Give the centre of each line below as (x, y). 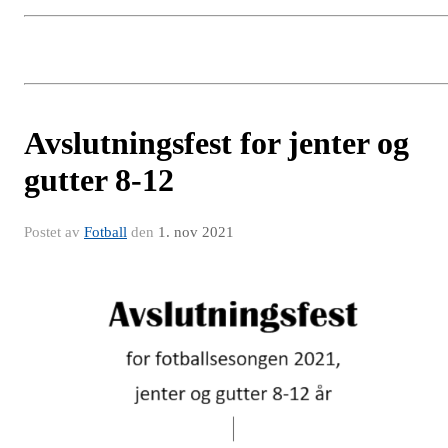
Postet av (54, 231)
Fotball (105, 231)
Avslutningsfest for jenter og (216, 142)
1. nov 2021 (196, 231)
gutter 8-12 (99, 179)
